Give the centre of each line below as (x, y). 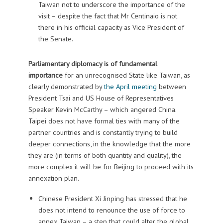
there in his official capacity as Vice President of (111, 27)
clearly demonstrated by (66, 86)
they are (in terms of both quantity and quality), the (105, 155)
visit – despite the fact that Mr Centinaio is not (108, 16)
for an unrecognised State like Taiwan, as (127, 75)
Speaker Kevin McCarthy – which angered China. (102, 109)
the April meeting (130, 86)
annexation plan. (54, 178)
